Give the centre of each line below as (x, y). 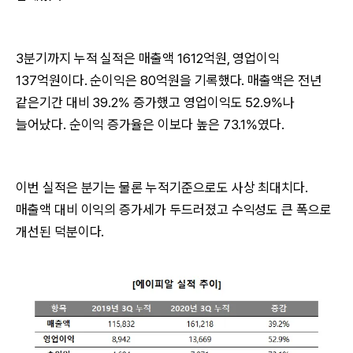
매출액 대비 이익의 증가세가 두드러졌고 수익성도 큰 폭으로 (174, 210)
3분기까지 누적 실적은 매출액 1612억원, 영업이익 (148, 58)
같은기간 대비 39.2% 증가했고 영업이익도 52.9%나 (156, 102)
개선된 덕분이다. (60, 232)
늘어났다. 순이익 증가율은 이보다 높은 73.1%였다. (150, 124)
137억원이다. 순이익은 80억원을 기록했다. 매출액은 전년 (169, 80)
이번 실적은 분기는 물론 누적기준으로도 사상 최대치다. (162, 188)
